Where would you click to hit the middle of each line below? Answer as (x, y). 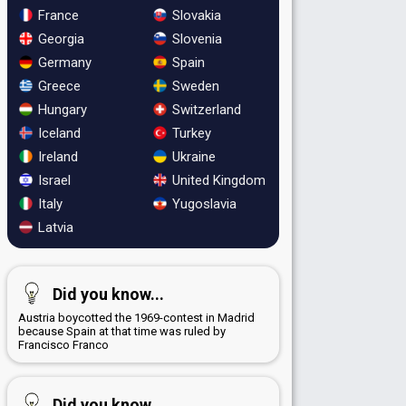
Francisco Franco (63, 344)
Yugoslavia (202, 203)
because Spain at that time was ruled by (122, 331)
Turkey (189, 133)
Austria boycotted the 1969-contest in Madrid (136, 317)
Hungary (61, 109)
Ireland (56, 156)
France (57, 15)
